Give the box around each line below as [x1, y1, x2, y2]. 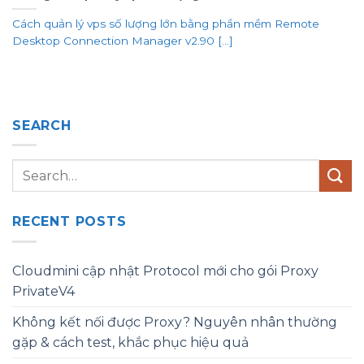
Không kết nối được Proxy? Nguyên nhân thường [12, 314, 337, 330]
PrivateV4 [12, 283, 75, 299]
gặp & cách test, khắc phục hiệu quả [12, 334, 249, 350]
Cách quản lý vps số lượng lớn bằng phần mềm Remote [12, 17, 319, 31]
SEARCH [12, 117, 71, 133]
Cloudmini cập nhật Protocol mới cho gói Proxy [12, 262, 318, 279]
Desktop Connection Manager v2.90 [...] [12, 34, 233, 48]
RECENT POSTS [12, 214, 127, 230]
